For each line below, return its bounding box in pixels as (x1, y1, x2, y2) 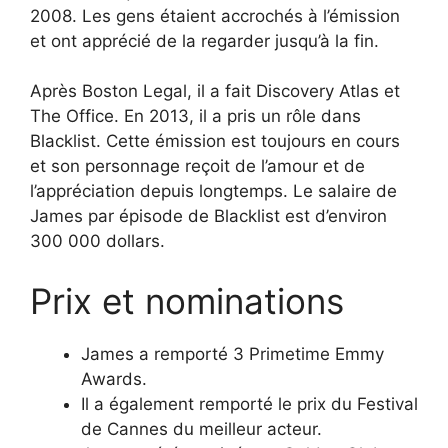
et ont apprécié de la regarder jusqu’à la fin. (30, 30, 379, 51)
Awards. (81, 368, 147, 389)
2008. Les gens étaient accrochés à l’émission (30, 5, 400, 26)
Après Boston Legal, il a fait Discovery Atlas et (30, 81, 400, 102)
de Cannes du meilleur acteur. (81, 418, 322, 439)
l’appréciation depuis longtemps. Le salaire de (30, 181, 397, 202)
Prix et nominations (30, 279, 344, 322)
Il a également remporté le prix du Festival (81, 393, 418, 414)
